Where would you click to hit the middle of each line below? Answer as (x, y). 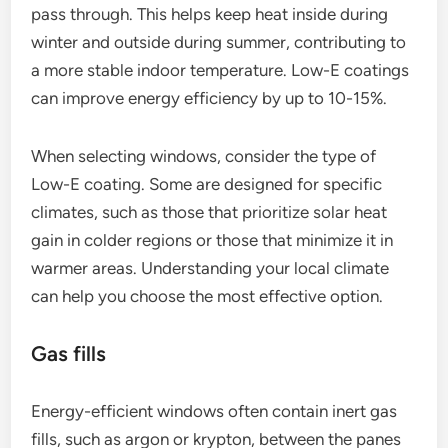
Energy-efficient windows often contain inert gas (214, 410)
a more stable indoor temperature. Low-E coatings (220, 69)
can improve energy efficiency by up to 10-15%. (209, 97)
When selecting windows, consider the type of (204, 155)
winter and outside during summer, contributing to (219, 41)
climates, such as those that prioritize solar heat (209, 211)
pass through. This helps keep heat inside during (210, 13)
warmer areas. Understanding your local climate (210, 267)
